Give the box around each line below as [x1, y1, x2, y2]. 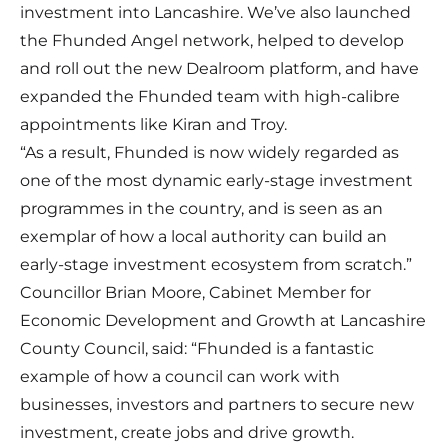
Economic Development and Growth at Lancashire [20, 311, 426, 331]
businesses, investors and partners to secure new [20, 395, 414, 415]
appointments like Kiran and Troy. [20, 115, 287, 135]
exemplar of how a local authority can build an [20, 227, 387, 247]
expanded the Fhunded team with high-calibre [20, 87, 400, 107]
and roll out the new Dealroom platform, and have [20, 59, 419, 79]
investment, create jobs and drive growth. [20, 423, 354, 443]
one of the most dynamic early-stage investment [20, 171, 413, 191]
